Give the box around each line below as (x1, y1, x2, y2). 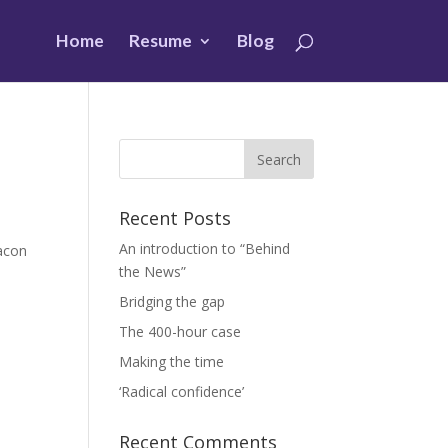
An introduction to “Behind (119, 239, 291, 258)
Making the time (119, 352, 225, 371)
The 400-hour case (119, 322, 242, 341)
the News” (119, 262, 187, 281)
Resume (128, 30, 192, 51)
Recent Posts (119, 206, 232, 230)
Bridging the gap (119, 292, 226, 311)
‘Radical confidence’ (119, 382, 245, 401)
